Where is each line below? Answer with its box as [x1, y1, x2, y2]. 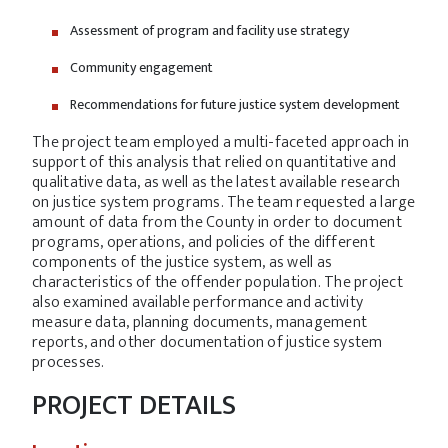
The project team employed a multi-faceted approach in [32, 129, 410, 156]
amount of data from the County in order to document [32, 209, 402, 236]
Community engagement [70, 56, 213, 79]
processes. [32, 349, 105, 376]
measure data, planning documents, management [32, 309, 367, 336]
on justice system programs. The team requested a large [32, 189, 416, 216]
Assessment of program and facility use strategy [70, 19, 349, 42]
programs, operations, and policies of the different [32, 229, 375, 256]
